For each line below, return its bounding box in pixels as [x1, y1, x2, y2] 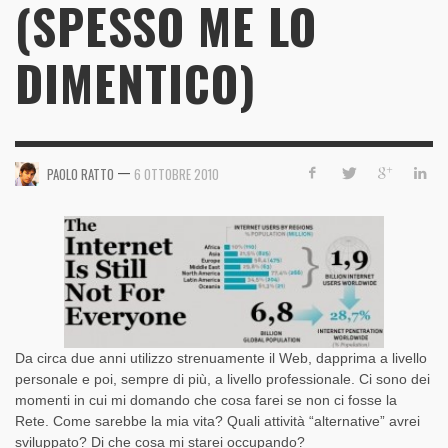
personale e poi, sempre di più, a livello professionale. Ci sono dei [15, 371, 430, 388]
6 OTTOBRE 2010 [134, 163, 219, 184]
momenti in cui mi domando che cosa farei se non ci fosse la [15, 392, 397, 409]
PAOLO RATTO [47, 163, 114, 184]
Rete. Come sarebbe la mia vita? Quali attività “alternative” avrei [15, 413, 420, 430]
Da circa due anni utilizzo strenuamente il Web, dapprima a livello [15, 350, 427, 367]
